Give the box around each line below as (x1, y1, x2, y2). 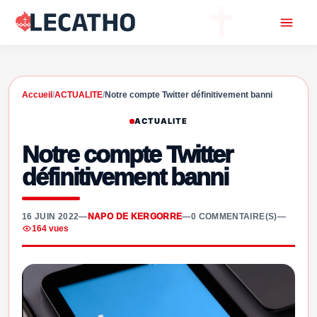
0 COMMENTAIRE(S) (190, 212, 277, 221)
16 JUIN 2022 (22, 212, 79, 221)
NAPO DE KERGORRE (87, 212, 183, 221)
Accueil (22, 90, 52, 100)
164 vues (32, 223, 69, 234)
